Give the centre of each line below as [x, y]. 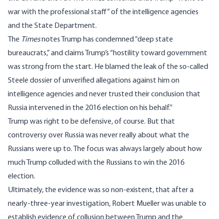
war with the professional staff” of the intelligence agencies [103, 12]
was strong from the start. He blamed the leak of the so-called [108, 67]
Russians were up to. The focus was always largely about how [105, 149]
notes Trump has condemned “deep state [107, 40]
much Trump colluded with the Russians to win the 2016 [96, 163]
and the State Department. [52, 26]
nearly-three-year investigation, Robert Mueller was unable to [107, 204]
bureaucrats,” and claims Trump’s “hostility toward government [108, 54]
